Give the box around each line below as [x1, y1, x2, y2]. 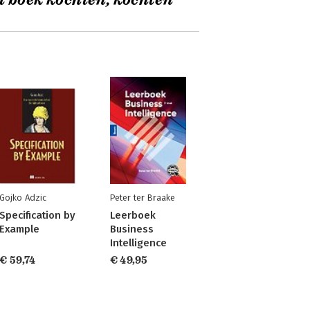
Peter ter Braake [109, 192, 175, 203]
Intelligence [109, 237, 167, 249]
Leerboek [109, 209, 156, 221]
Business [109, 223, 154, 235]
